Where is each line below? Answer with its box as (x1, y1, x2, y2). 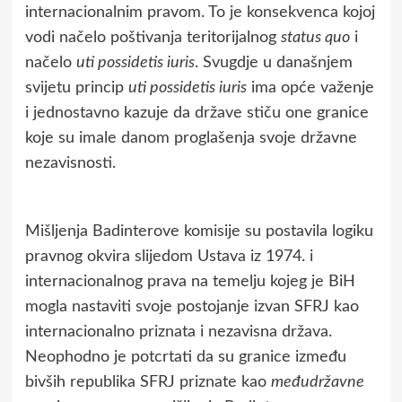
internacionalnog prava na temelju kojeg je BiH (24, 273, 355, 290)
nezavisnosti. (24, 154, 116, 171)
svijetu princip (24, 79, 128, 96)
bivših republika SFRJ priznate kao (24, 373, 271, 390)
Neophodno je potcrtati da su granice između (24, 348, 346, 365)
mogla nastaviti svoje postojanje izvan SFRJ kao (24, 298, 359, 315)
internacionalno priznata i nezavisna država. (24, 323, 332, 340)
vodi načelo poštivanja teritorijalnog (24, 29, 281, 46)
